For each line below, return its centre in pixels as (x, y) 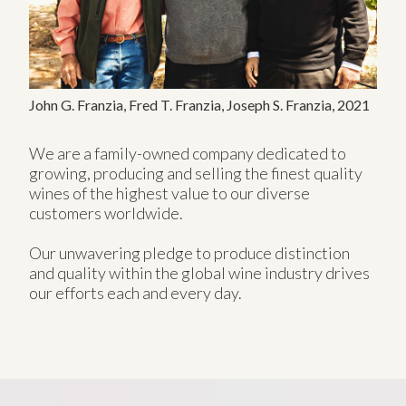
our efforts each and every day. (135, 292)
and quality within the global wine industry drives (199, 272)
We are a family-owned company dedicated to (188, 153)
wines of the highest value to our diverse (169, 193)
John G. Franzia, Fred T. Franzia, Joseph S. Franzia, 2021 (199, 104)
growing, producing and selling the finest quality (196, 173)
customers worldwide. (106, 213)
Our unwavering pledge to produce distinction (189, 252)
